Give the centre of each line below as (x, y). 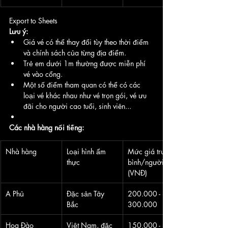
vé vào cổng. (43, 74)
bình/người (147, 162)
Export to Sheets (33, 20)
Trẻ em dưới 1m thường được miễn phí (85, 63)
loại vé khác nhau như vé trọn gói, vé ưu (86, 95)
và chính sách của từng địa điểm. (75, 52)
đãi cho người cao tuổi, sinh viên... (77, 106)
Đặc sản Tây (87, 193)
